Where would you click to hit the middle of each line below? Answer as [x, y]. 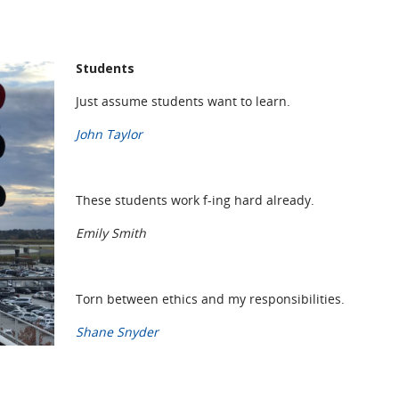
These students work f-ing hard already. [195, 199]
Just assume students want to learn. [183, 101]
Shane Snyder [117, 331]
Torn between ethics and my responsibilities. [210, 298]
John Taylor [109, 134]
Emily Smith [111, 232]
